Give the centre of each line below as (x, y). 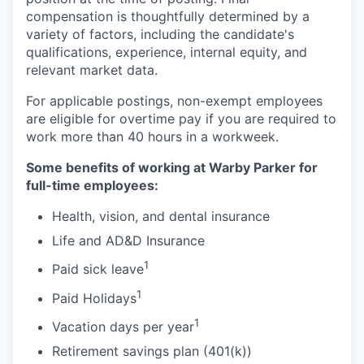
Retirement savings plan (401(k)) (152, 351)
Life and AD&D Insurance (128, 240)
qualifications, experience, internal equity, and (167, 52)
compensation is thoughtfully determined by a (168, 16)
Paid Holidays (94, 298)
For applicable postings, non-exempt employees (174, 101)
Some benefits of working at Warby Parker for (172, 167)
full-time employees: (92, 185)
